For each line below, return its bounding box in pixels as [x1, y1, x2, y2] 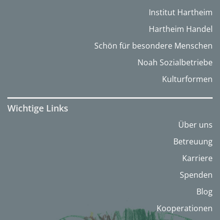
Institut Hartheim [149, 7, 213, 18]
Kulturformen [162, 74, 213, 85]
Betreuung [173, 136, 213, 147]
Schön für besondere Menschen [94, 40, 213, 52]
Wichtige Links [7, 102, 68, 114]
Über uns [178, 119, 213, 131]
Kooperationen [157, 203, 213, 214]
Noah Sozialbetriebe [137, 57, 213, 68]
